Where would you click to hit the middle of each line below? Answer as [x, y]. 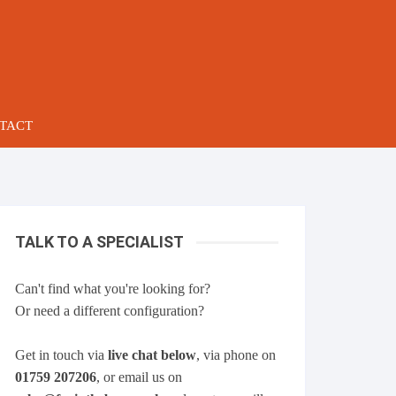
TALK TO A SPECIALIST [99, 242]
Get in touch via [61, 355]
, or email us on [139, 377]
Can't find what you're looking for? [113, 289]
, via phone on [236, 355]
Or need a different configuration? [110, 311]
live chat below [152, 355]
